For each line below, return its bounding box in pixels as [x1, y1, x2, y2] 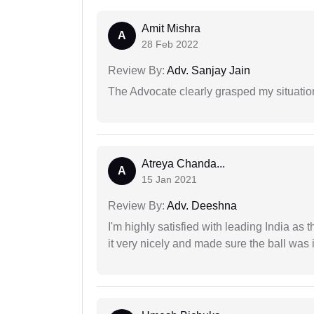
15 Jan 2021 [142, 173, 197, 185]
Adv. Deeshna [165, 199, 237, 212]
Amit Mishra [142, 22, 200, 34]
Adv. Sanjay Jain [165, 64, 250, 76]
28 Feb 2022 [142, 38, 198, 50]
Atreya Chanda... [142, 157, 225, 170]
